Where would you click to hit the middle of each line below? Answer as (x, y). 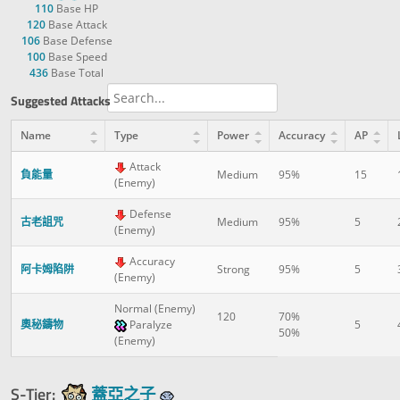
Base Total (76, 72)
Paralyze (150, 324)
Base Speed (76, 56)
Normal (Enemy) (155, 308)
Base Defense (76, 40)
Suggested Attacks (61, 100)
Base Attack (76, 24)
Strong (233, 269)
